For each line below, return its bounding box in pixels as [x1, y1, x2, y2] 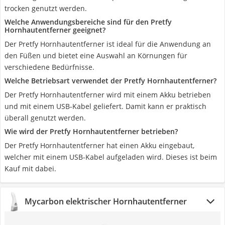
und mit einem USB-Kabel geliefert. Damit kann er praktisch [5, 101, 206, 111]
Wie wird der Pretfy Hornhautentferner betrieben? [5, 127, 178, 136]
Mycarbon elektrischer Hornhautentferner [25, 196, 187, 207]
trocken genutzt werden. [5, 4, 87, 13]
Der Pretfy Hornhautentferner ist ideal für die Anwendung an [5, 39, 211, 49]
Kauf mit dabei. [5, 164, 56, 173]
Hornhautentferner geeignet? [5, 25, 105, 35]
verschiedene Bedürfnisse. [5, 62, 94, 72]
